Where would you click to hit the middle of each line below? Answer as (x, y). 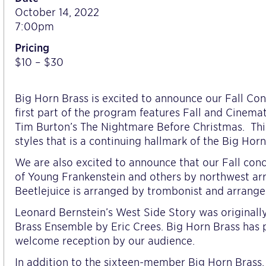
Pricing (32, 47)
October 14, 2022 (57, 12)
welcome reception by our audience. (105, 240)
